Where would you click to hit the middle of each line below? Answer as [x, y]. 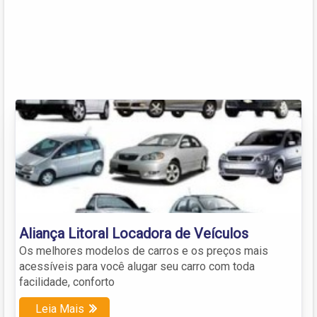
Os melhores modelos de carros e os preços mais [144, 250]
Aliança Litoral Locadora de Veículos [134, 233]
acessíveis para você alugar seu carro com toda [137, 266]
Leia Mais [60, 309]
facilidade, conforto [67, 282]
